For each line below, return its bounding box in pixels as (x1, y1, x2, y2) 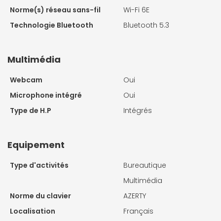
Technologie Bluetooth (10, 20, 93, 31)
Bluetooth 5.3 (123, 20, 169, 31)
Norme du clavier (10, 191, 71, 201)
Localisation (10, 206, 55, 217)
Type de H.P (10, 106, 51, 116)
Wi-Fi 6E (123, 5, 149, 15)
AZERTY (123, 191, 146, 201)
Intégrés (123, 106, 152, 116)
